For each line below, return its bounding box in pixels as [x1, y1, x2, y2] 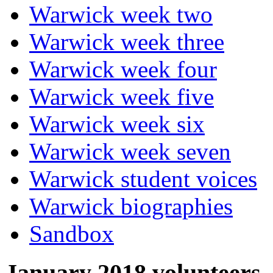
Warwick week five [29, 83, 214, 110]
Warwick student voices [29, 165, 257, 192]
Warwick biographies [29, 193, 233, 219]
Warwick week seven [29, 138, 231, 165]
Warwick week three [29, 28, 224, 55]
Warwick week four [29, 55, 217, 82]
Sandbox [29, 220, 114, 247]
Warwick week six [29, 110, 205, 137]
